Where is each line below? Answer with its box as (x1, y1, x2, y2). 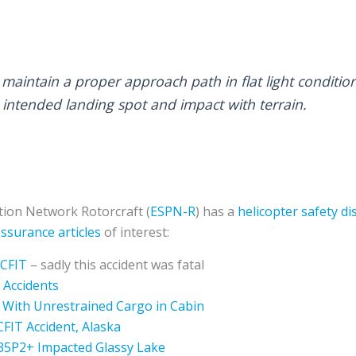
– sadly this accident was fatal (27, 256, 204, 274)
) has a (195, 203, 238, 221)
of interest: (101, 223, 169, 242)
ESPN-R (150, 203, 195, 221)
